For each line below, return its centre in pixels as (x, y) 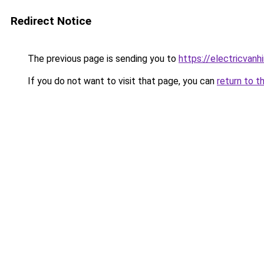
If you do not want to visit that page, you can (121, 81)
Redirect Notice (51, 21)
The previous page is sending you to (102, 59)
